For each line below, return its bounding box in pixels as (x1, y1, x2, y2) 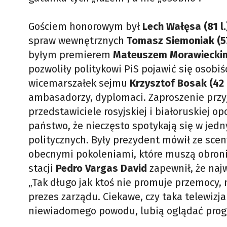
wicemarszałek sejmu (28, 77, 130, 89)
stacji (28, 162, 56, 174)
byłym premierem (28, 49, 113, 61)
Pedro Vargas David (56, 162, 149, 174)
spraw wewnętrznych (28, 34, 127, 47)
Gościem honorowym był (28, 20, 142, 32)
